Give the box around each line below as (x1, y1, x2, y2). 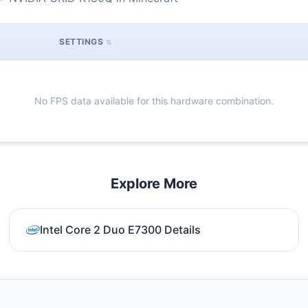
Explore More (111, 175, 197, 192)
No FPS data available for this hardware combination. (34, 95, 274, 107)
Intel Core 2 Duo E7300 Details (40, 222, 201, 236)
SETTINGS (59, 36, 103, 47)
